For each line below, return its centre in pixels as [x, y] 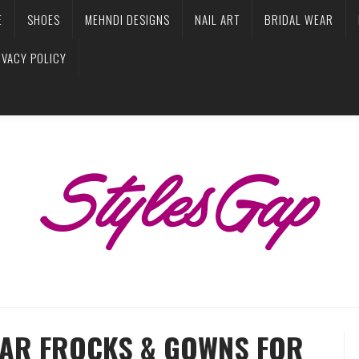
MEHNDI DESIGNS [127, 19]
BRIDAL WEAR [299, 19]
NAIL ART [217, 19]
